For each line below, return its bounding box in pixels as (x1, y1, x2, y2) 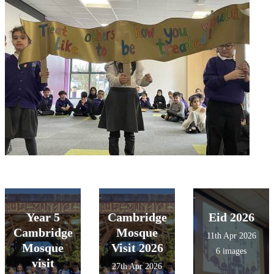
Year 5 (26, 210, 60, 224)
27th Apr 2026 (112, 261, 162, 271)
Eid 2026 (208, 210, 254, 224)
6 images (216, 246, 246, 256)
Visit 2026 (111, 240, 163, 254)
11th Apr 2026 (206, 231, 256, 240)
